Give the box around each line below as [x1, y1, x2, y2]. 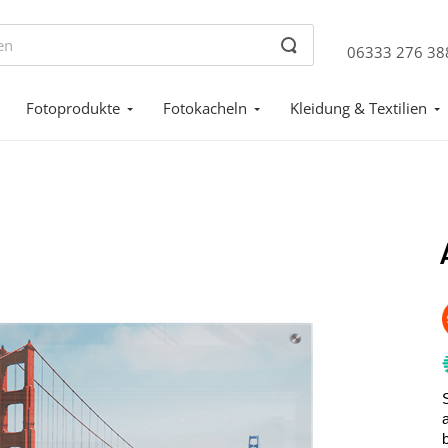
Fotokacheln [163, 98, 247, 118]
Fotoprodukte [26, 98, 120, 118]
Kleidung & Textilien [290, 98, 427, 118]
